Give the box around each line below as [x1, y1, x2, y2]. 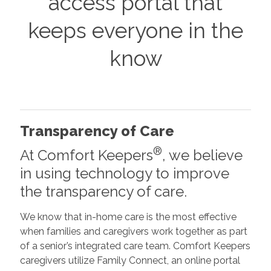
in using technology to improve [19, 165, 229, 182]
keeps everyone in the [28, 18, 243, 43]
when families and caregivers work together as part [19, 226, 247, 237]
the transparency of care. [19, 183, 191, 200]
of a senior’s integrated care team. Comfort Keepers [19, 240, 250, 252]
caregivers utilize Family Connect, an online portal [19, 255, 240, 266]
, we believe [162, 146, 243, 164]
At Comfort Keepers [19, 146, 153, 164]
